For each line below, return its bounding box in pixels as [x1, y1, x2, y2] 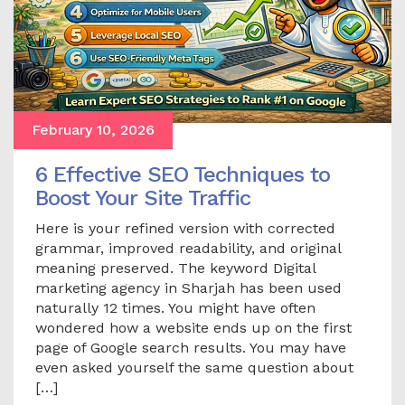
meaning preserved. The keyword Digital [35, 259, 316, 278]
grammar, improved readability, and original [35, 240, 341, 258]
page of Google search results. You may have [35, 339, 346, 357]
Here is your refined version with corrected [35, 220, 335, 238]
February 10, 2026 [32, 121, 155, 139]
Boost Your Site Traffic [35, 185, 250, 212]
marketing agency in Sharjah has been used [35, 279, 342, 297]
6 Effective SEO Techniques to [35, 162, 330, 188]
